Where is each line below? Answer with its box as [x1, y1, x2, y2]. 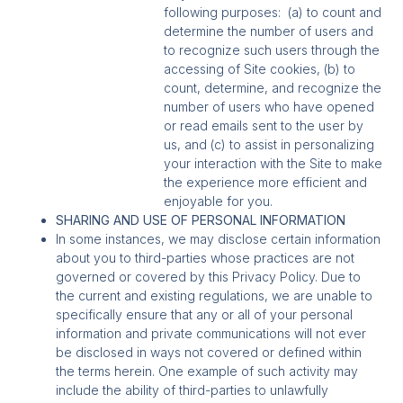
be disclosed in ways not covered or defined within [56, 345, 363, 361]
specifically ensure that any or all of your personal [56, 307, 354, 323]
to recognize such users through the [164, 42, 381, 58]
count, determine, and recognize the [164, 80, 382, 96]
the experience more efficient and [164, 175, 368, 191]
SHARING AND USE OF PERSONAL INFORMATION [56, 212, 346, 228]
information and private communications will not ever [56, 326, 367, 342]
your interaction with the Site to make [164, 156, 383, 172]
